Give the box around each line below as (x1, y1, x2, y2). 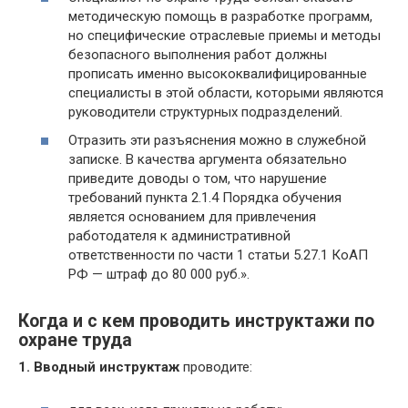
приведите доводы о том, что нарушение (68, 170, 327, 188)
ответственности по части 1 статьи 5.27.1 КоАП (68, 247, 368, 264)
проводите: (179, 359, 252, 376)
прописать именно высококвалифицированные (68, 65, 367, 82)
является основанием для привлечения (68, 209, 316, 226)
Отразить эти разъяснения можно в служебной (68, 132, 366, 149)
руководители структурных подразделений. (68, 103, 342, 120)
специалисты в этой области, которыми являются (68, 84, 383, 101)
